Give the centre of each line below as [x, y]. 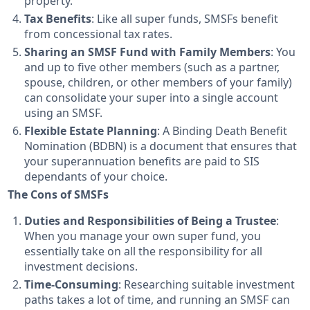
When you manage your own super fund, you [143, 236]
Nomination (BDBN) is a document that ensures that [161, 146]
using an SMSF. [64, 113]
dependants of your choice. [96, 177]
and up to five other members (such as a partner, [152, 67]
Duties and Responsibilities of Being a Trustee [151, 221]
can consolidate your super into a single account [152, 98]
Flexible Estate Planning [91, 131]
